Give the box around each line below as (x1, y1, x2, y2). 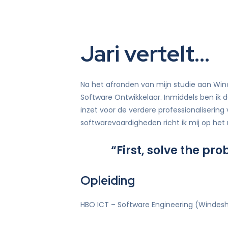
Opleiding (80, 172, 135, 188)
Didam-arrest (87, 10, 135, 20)
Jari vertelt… (80, 38, 210, 68)
